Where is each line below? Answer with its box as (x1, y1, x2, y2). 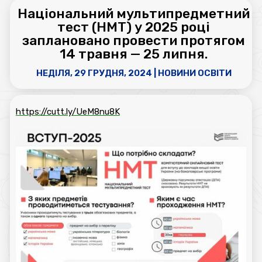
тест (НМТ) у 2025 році (57, 19, 211, 35)
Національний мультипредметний (18, 5, 250, 22)
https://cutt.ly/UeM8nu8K (15, 106, 120, 117)
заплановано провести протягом (22, 32, 246, 49)
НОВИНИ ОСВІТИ (157, 68, 232, 78)
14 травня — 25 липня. (60, 46, 208, 62)
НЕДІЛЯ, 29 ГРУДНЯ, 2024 (36, 68, 152, 78)
